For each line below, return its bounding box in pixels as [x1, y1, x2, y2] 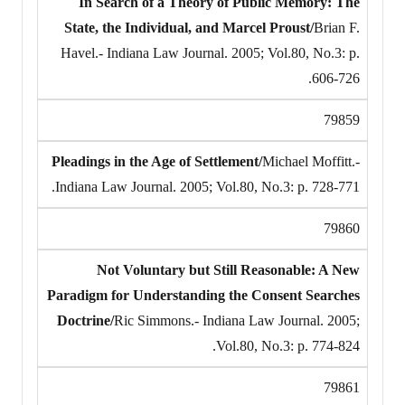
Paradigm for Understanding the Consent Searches [47, 287, 360, 303]
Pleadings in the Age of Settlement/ [52, 153, 262, 169]
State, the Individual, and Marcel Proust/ [64, 19, 314, 35]
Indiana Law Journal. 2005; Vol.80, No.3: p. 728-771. [55, 178, 360, 194]
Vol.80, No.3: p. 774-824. [216, 337, 360, 353]
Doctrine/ [57, 312, 114, 328]
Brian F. [314, 19, 360, 35]
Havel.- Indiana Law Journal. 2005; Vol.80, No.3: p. [61, 44, 360, 61]
